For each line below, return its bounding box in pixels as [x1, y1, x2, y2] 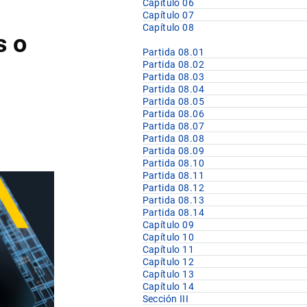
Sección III [142, 293, 189, 305]
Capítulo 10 [142, 232, 195, 243]
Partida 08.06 [142, 108, 205, 120]
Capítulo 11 [142, 244, 195, 256]
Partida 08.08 [142, 133, 205, 145]
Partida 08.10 [142, 158, 205, 169]
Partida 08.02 [142, 59, 205, 71]
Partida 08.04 [142, 84, 205, 95]
